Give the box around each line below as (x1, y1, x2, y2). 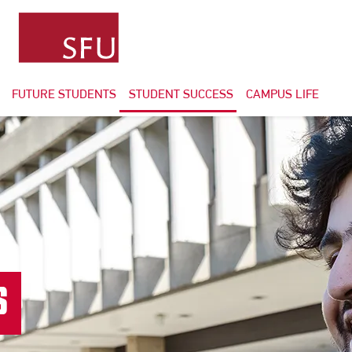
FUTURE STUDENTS (12, 86, 117, 101)
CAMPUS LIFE (246, 86, 320, 101)
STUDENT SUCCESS (129, 86, 234, 101)
